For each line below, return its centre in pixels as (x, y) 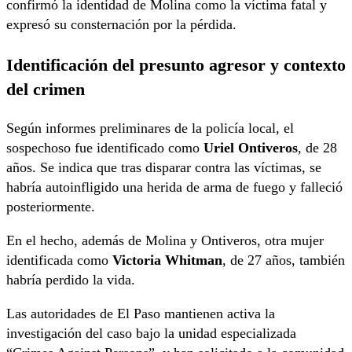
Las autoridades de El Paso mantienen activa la (141, 314)
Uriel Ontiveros (251, 148)
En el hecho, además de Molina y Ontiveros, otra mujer (165, 241)
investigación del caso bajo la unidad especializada (151, 334)
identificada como (59, 260)
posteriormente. (51, 207)
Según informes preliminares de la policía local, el (150, 128)
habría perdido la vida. (71, 280)
